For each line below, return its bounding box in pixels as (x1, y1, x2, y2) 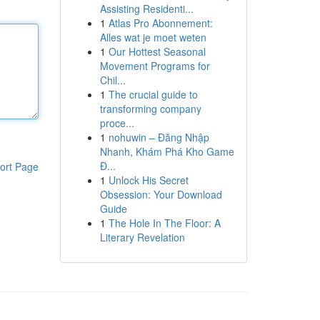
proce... (99, 116, 134, 130)
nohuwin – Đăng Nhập (108, 130, 209, 144)
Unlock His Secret (108, 173, 189, 187)
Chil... (99, 73, 126, 87)
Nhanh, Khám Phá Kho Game (99, 144, 234, 159)
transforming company (99, 101, 201, 116)
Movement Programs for (99, 59, 210, 73)
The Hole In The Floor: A (108, 216, 221, 230)
